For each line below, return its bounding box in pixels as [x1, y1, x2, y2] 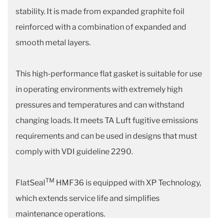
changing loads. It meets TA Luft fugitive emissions [16, 116, 198, 126]
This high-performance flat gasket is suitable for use [16, 69, 202, 79]
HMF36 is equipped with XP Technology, [54, 178, 201, 188]
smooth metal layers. [16, 38, 91, 48]
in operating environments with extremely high [16, 85, 182, 94]
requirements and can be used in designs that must [16, 131, 197, 141]
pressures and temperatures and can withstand [16, 100, 184, 110]
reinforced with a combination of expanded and [16, 22, 186, 32]
